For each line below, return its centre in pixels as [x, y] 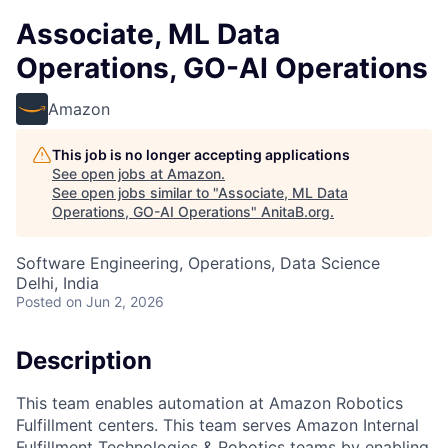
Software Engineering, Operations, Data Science [198, 263]
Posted [39, 301]
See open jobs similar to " [135, 192]
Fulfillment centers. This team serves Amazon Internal [217, 424]
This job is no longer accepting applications [201, 154]
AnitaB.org [295, 211]
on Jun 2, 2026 [115, 301]
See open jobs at [109, 173]
